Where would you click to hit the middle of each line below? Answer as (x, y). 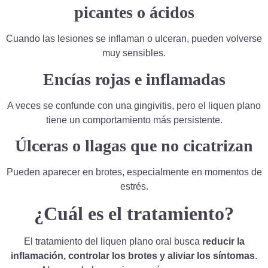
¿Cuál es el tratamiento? (134, 214)
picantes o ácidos (134, 13)
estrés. (134, 186)
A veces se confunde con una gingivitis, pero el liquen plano (134, 105)
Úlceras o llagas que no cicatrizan (134, 146)
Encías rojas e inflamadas (134, 79)
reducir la (223, 242)
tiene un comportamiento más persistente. (134, 120)
